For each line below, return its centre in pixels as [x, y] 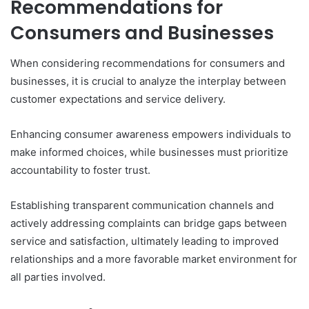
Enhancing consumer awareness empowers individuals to [151, 134]
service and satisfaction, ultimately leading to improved [144, 241]
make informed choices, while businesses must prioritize [149, 152]
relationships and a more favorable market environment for [154, 259]
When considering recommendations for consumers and [148, 63]
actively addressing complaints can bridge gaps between [149, 223]
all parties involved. [58, 277]
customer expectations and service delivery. [118, 99]
